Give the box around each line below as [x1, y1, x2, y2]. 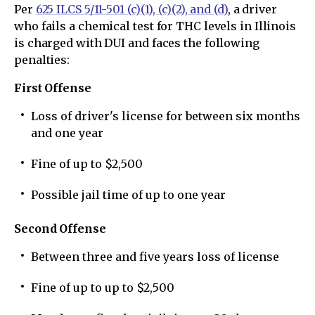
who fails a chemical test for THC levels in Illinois [14, 19, 297, 33]
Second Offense [14, 221, 106, 236]
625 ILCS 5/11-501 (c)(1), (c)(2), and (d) [35, 2, 228, 16]
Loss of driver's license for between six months [31, 109, 300, 123]
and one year [31, 126, 103, 140]
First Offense [14, 81, 91, 95]
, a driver [227, 2, 277, 16]
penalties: [14, 53, 70, 67]
